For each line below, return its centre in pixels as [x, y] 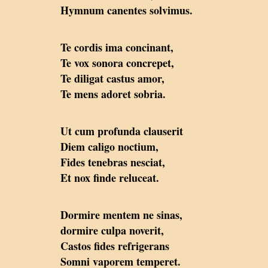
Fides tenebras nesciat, [113, 162]
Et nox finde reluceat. [110, 177]
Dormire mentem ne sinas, [121, 214]
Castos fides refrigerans [115, 246]
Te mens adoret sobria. [113, 94]
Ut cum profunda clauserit [122, 131]
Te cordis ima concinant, [117, 47]
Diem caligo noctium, [109, 146]
